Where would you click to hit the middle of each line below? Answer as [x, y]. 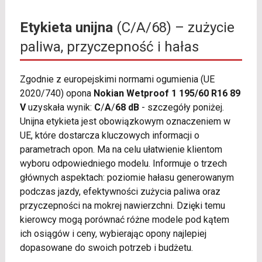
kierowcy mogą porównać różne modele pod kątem [124, 220]
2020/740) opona [56, 94]
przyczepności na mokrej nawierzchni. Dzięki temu [122, 206]
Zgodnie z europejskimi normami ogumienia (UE [117, 80]
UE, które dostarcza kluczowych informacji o [109, 136]
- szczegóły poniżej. [181, 108]
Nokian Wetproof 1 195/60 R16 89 [167, 94]
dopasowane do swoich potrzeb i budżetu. [106, 248]
